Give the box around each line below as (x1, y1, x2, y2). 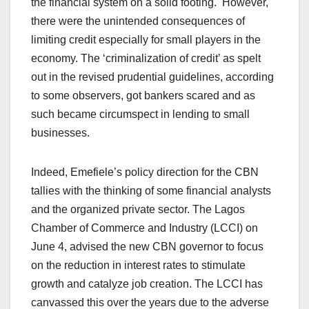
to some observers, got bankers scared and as (31, 90, 255, 102)
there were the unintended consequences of (31, 15, 245, 28)
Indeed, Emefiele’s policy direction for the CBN (31, 166, 259, 179)
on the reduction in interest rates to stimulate (31, 259, 246, 272)
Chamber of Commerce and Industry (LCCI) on (31, 222, 258, 235)
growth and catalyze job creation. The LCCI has (31, 278, 263, 290)
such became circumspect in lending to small (31, 108, 250, 121)
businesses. (31, 127, 90, 139)
